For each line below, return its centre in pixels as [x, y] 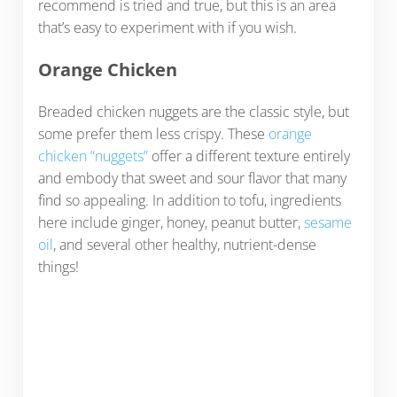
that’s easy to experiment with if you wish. [169, 27]
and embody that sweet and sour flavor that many [192, 179]
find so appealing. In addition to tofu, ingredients [189, 201]
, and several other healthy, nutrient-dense [184, 245]
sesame [327, 223]
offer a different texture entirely [249, 156]
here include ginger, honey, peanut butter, [171, 223]
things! [62, 267]
